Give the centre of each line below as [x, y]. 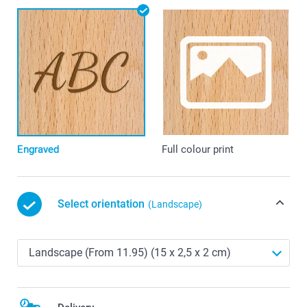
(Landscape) [175, 205]
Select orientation [101, 204]
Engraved [38, 150]
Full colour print [197, 150]
